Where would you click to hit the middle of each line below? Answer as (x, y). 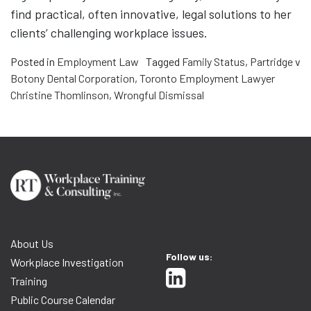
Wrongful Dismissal (159, 95)
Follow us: (189, 257)
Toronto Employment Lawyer (207, 78)
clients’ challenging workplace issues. (109, 33)
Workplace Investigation (67, 262)
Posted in (34, 62)
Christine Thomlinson (60, 95)
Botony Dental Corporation (73, 78)
